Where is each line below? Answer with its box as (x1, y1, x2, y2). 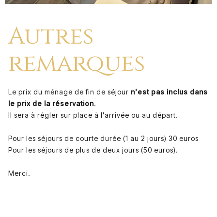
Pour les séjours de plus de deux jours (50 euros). (8, 146, 178, 155)
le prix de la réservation (8, 99, 94, 108)
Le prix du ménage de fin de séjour (8, 88, 129, 96)
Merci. (8, 169, 31, 178)
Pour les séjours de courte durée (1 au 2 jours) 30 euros (8, 134, 199, 143)
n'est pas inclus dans (128, 88, 208, 96)
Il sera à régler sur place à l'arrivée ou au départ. (8, 111, 178, 120)
